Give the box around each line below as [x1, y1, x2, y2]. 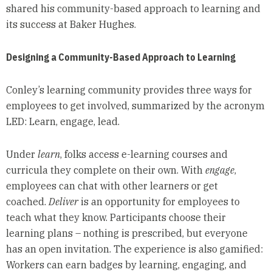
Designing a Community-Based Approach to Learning [5, 51, 236, 64]
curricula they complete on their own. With [5, 164, 205, 177]
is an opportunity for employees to [78, 195, 240, 208]
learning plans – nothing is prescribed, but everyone [5, 227, 248, 240]
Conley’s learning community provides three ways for [5, 84, 252, 97]
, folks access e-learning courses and [59, 148, 228, 161]
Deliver [48, 195, 78, 208]
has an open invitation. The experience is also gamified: [5, 243, 263, 256]
